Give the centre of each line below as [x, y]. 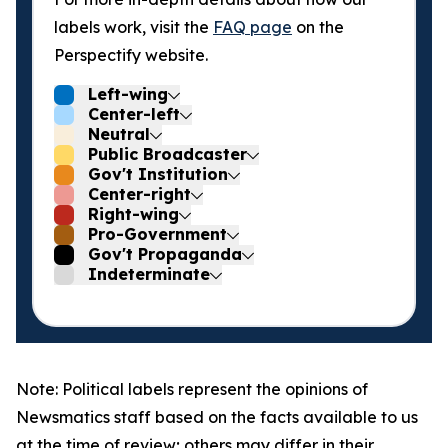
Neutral [119, 134]
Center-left [134, 114]
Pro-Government [157, 234]
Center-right [139, 194]
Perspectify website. [131, 55]
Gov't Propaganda [165, 254]
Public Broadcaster [167, 154]
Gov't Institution [158, 174]
